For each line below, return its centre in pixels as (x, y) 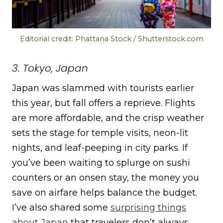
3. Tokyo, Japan (50, 68)
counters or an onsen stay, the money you (106, 178)
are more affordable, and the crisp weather (108, 118)
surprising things (148, 208)
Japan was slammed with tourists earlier (103, 88)
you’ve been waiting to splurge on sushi (101, 163)
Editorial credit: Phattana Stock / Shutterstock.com (111, 39)
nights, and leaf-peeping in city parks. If (100, 148)
